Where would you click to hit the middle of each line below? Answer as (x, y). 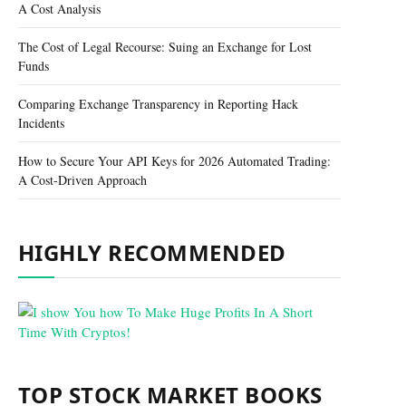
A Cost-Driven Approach (82, 180)
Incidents (41, 123)
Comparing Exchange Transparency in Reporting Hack (158, 104)
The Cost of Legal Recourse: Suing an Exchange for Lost (165, 47)
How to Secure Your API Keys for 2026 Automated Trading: (174, 161)
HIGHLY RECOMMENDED (152, 252)
